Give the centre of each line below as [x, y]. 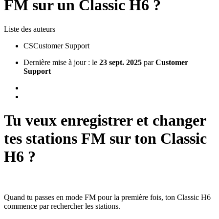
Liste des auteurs [30, 29]
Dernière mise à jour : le [61, 62]
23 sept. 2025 [120, 62]
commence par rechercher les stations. [62, 206]
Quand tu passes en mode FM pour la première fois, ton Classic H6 [107, 197]
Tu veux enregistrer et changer [105, 120]
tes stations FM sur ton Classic [105, 139]
